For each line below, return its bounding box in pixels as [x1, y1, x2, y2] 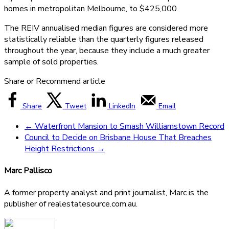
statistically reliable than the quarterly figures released [4, 33, 203, 45]
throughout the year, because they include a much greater [4, 44, 210, 56]
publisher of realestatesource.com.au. [4, 198, 138, 210]
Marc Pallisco [4, 165, 52, 177]
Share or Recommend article [4, 75, 105, 87]
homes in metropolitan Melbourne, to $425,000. [4, 3, 178, 14]
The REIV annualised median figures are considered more [4, 22, 208, 34]
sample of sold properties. [4, 56, 99, 67]
